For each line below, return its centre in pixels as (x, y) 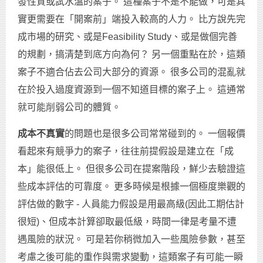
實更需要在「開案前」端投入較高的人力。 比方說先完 (131, 19)
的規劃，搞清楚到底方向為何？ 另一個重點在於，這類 (131, 55)
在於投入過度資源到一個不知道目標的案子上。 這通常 (131, 90)
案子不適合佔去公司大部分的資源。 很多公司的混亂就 (131, 72)
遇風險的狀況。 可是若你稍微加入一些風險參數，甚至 (131, 240)
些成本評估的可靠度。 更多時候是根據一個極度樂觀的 (131, 187)
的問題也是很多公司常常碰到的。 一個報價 (155, 134)
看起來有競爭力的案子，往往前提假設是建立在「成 (126, 151)
